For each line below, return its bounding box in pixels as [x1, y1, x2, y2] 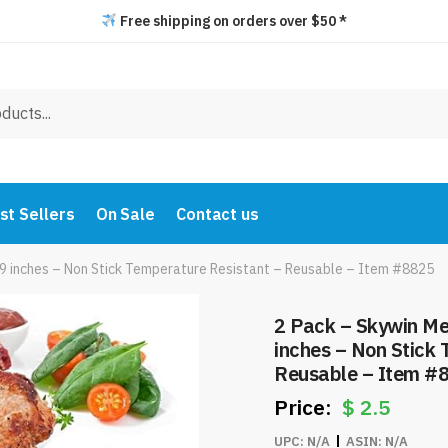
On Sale [95, 204, 155, 224]
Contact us [175, 204, 259, 224]
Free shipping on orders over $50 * [116, 12, 347, 30]
